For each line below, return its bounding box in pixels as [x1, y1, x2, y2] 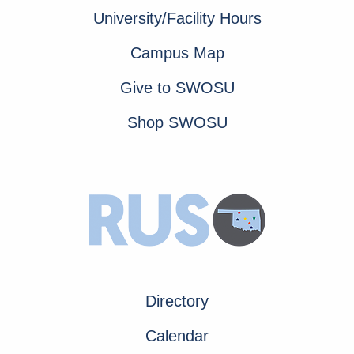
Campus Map [130, 43, 224, 62]
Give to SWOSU [119, 78, 235, 96]
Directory [145, 292, 209, 310]
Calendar [145, 326, 209, 345]
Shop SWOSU [126, 113, 228, 131]
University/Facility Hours [92, 9, 262, 27]
